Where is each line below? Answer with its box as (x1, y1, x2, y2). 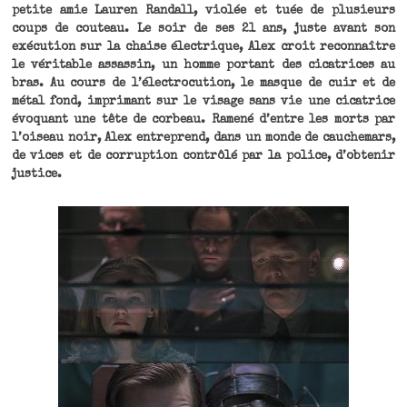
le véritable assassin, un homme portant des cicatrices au (11, 59, 396, 72)
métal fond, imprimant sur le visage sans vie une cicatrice (11, 95, 396, 108)
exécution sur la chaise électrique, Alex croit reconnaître (11, 41, 396, 54)
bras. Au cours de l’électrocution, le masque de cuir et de (11, 77, 396, 90)
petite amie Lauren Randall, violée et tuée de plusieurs (11, 5, 396, 17)
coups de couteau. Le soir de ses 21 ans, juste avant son (11, 23, 396, 35)
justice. (11, 168, 62, 181)
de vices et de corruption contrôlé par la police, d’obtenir (11, 150, 396, 163)
